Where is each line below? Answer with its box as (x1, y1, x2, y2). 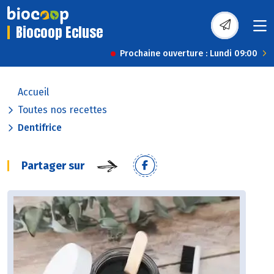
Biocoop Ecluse (16, 22, 103, 43)
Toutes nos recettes (18, 104, 107, 116)
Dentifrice (18, 122, 62, 134)
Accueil (18, 86, 49, 98)
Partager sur (21, 159, 84, 173)
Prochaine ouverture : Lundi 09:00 (120, 48, 257, 59)
